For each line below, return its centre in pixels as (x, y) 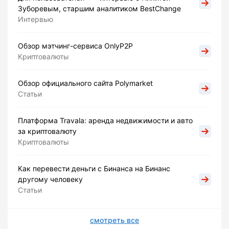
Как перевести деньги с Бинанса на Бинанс (94, 169)
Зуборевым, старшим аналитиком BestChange (99, 9)
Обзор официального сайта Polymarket (85, 83)
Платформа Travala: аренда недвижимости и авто (105, 121)
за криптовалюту (47, 131)
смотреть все (114, 220)
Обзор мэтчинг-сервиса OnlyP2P (75, 46)
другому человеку (50, 179)
